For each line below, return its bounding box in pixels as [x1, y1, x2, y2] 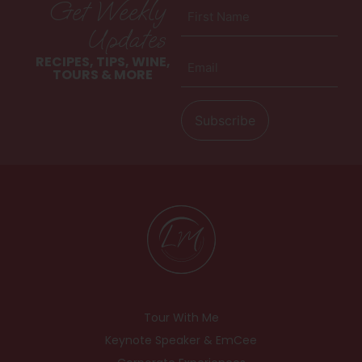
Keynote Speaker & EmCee [105, 331, 257, 348]
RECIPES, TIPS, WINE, [35, 52, 170, 71]
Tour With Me [143, 309, 219, 326]
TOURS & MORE [53, 65, 153, 84]
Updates [86, 22, 165, 56]
